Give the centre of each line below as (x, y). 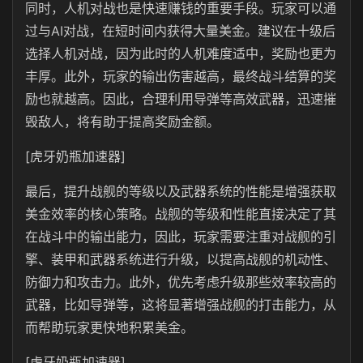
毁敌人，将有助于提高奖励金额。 (122, 122)
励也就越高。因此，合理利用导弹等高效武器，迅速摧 (181, 99)
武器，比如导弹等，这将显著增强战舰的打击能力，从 (181, 305)
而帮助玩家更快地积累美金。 (109, 327)
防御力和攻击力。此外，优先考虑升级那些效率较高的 (181, 282)
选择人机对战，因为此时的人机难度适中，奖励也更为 (181, 53)
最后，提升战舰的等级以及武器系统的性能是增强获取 (181, 191)
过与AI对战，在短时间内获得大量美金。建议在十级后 (180, 31)
